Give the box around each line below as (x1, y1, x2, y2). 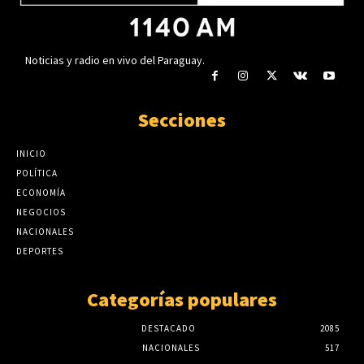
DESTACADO (141, 322, 196, 334)
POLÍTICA (16, 167, 58, 179)
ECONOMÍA (16, 186, 66, 198)
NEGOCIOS (16, 206, 66, 218)
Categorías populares (87, 286, 277, 312)
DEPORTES (16, 245, 63, 257)
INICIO (16, 147, 46, 159)
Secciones (138, 106, 226, 132)
